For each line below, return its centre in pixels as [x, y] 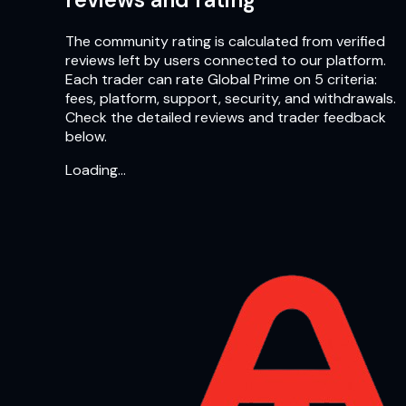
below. [86, 137]
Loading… [96, 170]
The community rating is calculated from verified [225, 42]
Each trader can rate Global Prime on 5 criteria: [221, 80]
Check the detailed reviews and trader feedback [226, 118]
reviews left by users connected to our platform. [226, 61]
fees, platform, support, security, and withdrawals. [231, 99]
